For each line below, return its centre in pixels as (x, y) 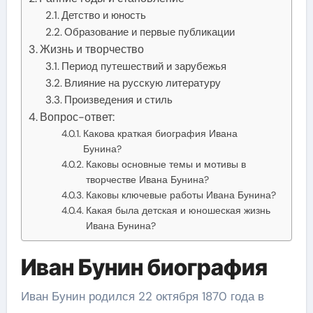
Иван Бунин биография (144, 267)
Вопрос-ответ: (77, 117)
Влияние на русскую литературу (143, 83)
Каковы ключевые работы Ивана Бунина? (181, 195)
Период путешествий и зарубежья (144, 66)
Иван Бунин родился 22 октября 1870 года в (142, 296)
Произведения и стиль (119, 100)
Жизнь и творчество (92, 49)
